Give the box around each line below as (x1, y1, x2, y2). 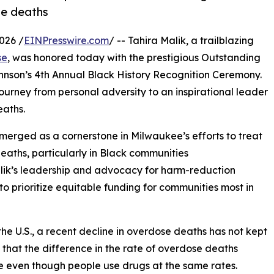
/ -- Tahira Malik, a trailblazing (109, 34, 254, 47)
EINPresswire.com (24, 34, 109, 47)
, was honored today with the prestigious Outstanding (7, 51, 261, 64)
